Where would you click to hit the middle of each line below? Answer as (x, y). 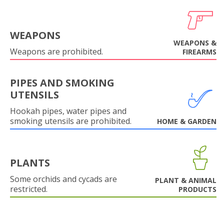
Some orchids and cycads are (63, 179)
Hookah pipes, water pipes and (68, 111)
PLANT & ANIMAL (186, 180)
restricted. (29, 189)
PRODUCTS (197, 189)
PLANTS (30, 163)
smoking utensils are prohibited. (71, 121)
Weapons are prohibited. (56, 51)
